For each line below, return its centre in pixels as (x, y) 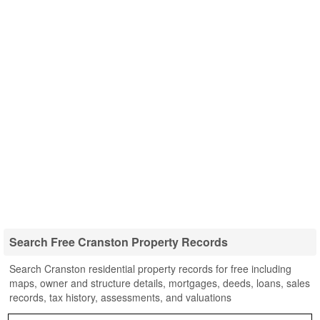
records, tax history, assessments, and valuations (120, 297)
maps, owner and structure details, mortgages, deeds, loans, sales (160, 283)
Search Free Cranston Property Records (119, 242)
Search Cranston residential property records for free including (150, 269)
